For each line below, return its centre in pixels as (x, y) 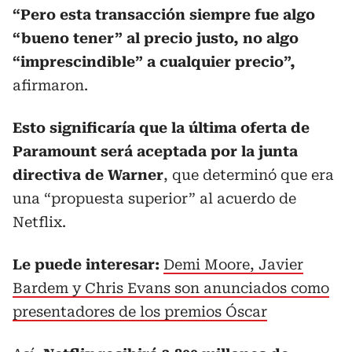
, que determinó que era (249, 175)
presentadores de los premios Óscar (140, 312)
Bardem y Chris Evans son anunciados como (171, 288)
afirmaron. (50, 85)
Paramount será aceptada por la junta (155, 151)
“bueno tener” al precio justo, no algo (156, 38)
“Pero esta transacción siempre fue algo (164, 15)
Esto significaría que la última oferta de (161, 128)
